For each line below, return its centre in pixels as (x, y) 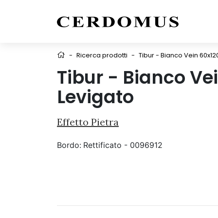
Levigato (95, 97)
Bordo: (69, 145)
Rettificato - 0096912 (123, 145)
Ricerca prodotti (102, 55)
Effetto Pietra (88, 122)
